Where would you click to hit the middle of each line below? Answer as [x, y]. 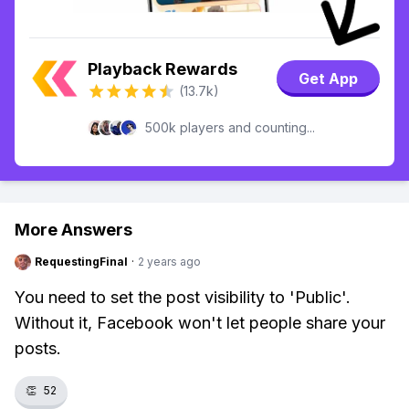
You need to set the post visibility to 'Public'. [183, 297]
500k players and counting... [230, 127]
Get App [328, 79]
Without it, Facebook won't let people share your [200, 323]
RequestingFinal [81, 262]
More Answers [73, 230]
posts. [38, 348]
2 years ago [169, 262]
